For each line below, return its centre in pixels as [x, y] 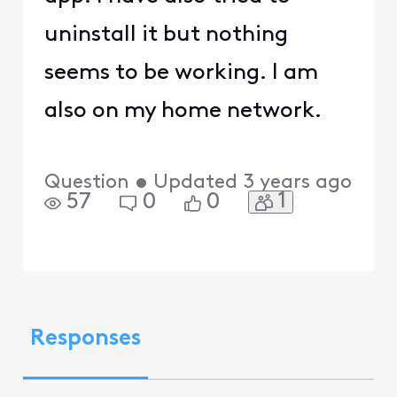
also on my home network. [183, 111]
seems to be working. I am [181, 73]
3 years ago [297, 183]
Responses [85, 339]
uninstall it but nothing [166, 35]
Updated [195, 183]
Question [86, 183]
